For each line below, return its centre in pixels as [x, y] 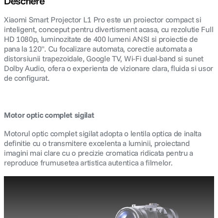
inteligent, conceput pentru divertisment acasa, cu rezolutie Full [109, 29]
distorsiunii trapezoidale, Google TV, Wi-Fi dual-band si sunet [104, 58]
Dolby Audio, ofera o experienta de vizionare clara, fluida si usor [109, 68]
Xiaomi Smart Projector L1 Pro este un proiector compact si [103, 19]
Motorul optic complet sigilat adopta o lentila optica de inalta [103, 133]
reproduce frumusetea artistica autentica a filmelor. [88, 163]
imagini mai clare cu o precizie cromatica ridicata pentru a [99, 153]
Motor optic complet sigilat [49, 115]
